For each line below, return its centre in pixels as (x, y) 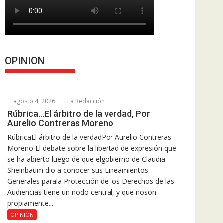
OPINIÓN (22, 214)
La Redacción (85, 101)
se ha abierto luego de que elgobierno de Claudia (86, 159)
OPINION (25, 61)
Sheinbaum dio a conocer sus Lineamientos (78, 170)
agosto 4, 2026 (34, 101)
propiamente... (30, 203)
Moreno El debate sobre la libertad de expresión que (92, 148)
